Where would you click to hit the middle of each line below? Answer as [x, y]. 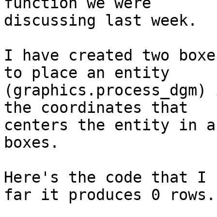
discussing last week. [101, 21]
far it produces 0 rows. [110, 195]
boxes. [31, 143]
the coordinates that [101, 108]
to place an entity [91, 73]
